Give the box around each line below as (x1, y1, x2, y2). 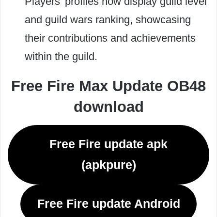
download (73, 98, 144, 115)
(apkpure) (81, 158, 136, 171)
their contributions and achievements (25, 32, 196, 44)
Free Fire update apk (49, 138, 168, 151)
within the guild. (25, 50, 97, 62)
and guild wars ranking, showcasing (25, 14, 191, 26)
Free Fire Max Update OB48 (11, 77, 206, 94)
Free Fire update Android (37, 197, 180, 210)
